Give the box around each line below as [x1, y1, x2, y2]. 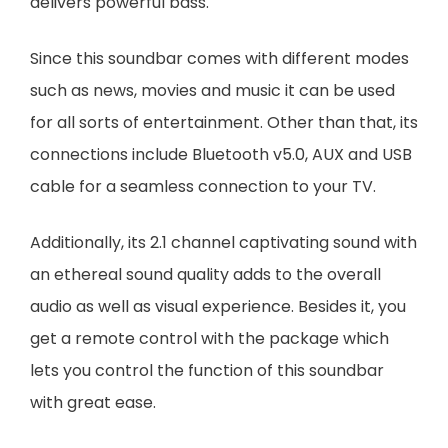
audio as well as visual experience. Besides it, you [30, 294, 406, 318]
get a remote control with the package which [30, 326, 389, 350]
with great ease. [30, 390, 156, 414]
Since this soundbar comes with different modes [30, 46, 409, 70]
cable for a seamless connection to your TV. [30, 174, 376, 198]
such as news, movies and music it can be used [30, 78, 395, 102]
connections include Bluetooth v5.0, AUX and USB [30, 142, 412, 166]
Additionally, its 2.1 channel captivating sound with [30, 230, 417, 254]
